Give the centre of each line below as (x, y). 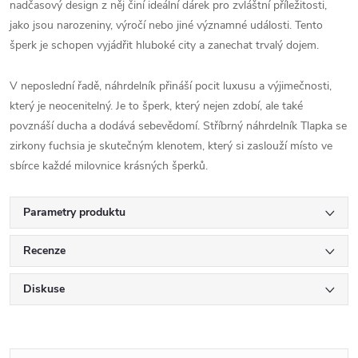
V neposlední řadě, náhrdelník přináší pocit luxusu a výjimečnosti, (171, 86)
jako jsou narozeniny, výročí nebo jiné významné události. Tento (166, 26)
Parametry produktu (74, 213)
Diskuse (44, 289)
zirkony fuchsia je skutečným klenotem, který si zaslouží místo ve (171, 146)
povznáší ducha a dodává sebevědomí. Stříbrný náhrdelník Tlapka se (178, 126)
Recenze (44, 251)
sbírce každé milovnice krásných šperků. (109, 166)
